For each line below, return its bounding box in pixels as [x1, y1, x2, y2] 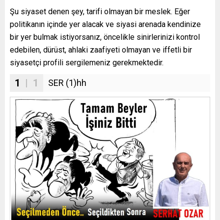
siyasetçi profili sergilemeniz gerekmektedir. [10, 57, 164, 67]
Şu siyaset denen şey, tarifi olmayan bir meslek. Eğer [10, 6, 190, 16]
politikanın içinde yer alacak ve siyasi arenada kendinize [10, 19, 201, 29]
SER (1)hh [48, 77, 86, 88]
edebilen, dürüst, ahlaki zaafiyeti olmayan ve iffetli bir [10, 45, 192, 55]
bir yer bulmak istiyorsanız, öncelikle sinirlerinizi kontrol [10, 32, 200, 42]
